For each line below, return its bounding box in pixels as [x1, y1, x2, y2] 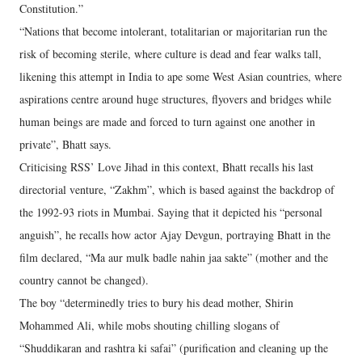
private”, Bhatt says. [19, 137, 112, 152]
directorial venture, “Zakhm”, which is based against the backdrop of [19, 182, 335, 197]
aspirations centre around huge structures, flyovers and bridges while [19, 91, 331, 107]
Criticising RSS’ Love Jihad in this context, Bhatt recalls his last [19, 159, 314, 175]
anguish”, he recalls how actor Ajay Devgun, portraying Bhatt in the [19, 227, 330, 242]
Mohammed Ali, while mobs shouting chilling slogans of [19, 318, 280, 333]
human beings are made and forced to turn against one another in [19, 114, 315, 129]
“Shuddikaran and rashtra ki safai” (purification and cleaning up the [19, 340, 328, 356]
